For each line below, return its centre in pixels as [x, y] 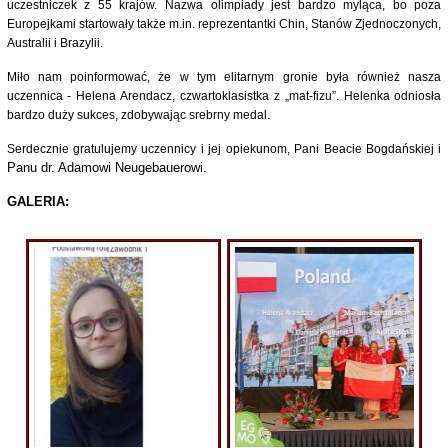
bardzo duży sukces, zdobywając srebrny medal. [138, 115]
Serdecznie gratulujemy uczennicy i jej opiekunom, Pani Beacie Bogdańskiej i [224, 149]
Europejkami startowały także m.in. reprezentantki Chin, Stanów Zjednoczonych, [224, 24]
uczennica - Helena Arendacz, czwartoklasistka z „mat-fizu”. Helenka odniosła [224, 96]
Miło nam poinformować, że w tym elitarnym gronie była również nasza [224, 77]
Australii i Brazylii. [54, 43]
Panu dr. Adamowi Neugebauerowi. [106, 167]
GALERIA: [37, 201]
